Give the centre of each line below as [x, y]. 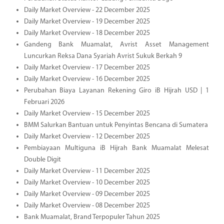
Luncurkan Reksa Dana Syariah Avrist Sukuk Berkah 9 [103, 56]
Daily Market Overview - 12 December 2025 [87, 136]
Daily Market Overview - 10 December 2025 [87, 182]
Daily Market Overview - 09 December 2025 [87, 194]
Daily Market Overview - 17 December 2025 [87, 67]
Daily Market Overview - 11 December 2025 [87, 171]
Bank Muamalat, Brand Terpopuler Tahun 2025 [92, 217]
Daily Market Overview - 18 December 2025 [87, 33]
